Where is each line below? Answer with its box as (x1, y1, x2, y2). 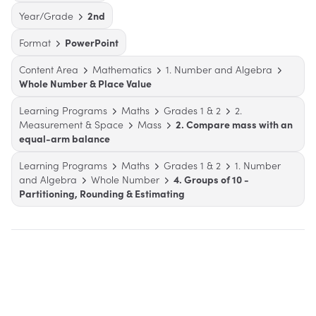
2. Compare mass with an (176, 117, 293, 132)
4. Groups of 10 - (174, 172, 249, 187)
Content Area (19, 62, 78, 77)
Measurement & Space (19, 117, 123, 132)
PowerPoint (65, 35, 119, 50)
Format (19, 35, 51, 50)
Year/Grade (19, 8, 73, 23)
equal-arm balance (19, 131, 110, 146)
